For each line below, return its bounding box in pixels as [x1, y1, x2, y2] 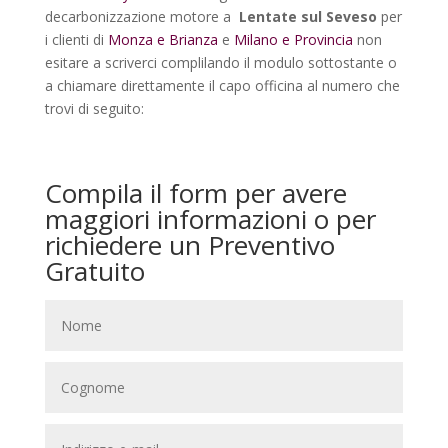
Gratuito [44, 253, 145, 290]
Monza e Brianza [103, 30, 218, 50]
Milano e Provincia [233, 30, 353, 50]
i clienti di [44, 30, 104, 50]
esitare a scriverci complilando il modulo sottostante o [44, 53, 397, 73]
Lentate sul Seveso [238, 7, 381, 27]
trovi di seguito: [44, 99, 144, 119]
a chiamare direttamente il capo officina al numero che [44, 76, 400, 96]
